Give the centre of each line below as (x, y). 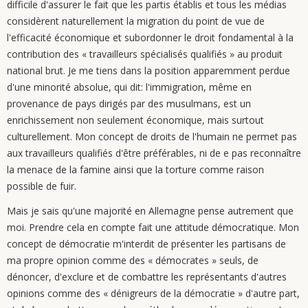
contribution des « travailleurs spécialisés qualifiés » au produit (145, 54)
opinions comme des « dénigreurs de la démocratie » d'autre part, (153, 293)
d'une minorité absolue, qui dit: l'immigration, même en (129, 87)
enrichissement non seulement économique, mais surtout (135, 120)
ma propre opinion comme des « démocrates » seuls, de (133, 260)
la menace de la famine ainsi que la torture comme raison (135, 169)
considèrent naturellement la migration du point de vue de (136, 21)
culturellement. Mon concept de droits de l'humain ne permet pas (152, 136)
